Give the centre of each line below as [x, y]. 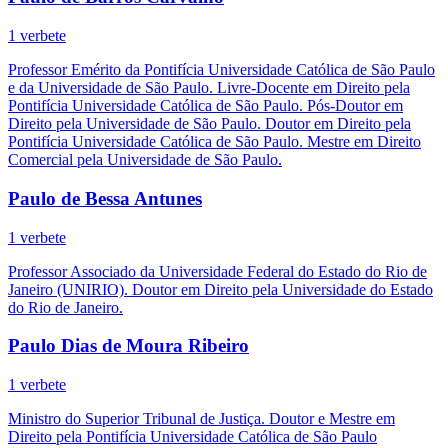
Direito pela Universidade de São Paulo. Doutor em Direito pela [209, 124]
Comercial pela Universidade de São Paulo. [145, 160]
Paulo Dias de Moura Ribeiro [128, 346]
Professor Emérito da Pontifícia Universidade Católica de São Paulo [221, 70]
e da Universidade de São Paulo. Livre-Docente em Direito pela [209, 88]
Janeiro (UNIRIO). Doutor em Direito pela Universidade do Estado [220, 289]
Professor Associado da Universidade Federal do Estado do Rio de [217, 271]
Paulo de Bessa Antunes [105, 198]
